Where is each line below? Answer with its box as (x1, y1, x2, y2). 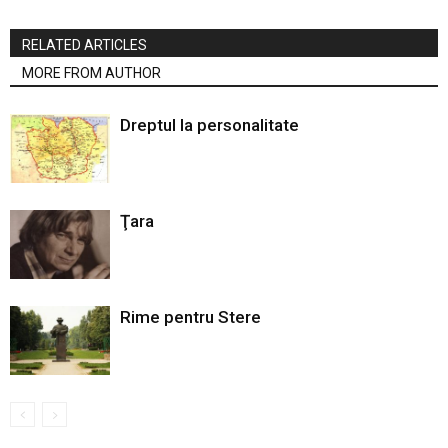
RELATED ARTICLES (22, 37, 147, 54)
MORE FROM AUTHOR (22, 65, 161, 82)
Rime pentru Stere (120, 307, 261, 328)
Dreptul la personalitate (120, 115, 299, 136)
